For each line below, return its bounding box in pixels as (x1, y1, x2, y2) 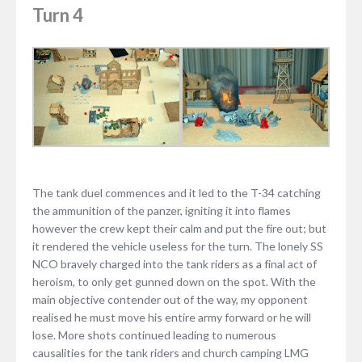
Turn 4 (32, 3, 83, 26)
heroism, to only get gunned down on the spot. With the (32, 274, 316, 288)
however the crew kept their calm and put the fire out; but (32, 221, 326, 235)
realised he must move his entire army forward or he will (32, 309, 311, 324)
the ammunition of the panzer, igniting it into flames (32, 203, 291, 217)
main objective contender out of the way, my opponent (32, 292, 308, 306)
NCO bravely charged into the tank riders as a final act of (32, 256, 317, 271)
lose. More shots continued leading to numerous (32, 327, 276, 342)
